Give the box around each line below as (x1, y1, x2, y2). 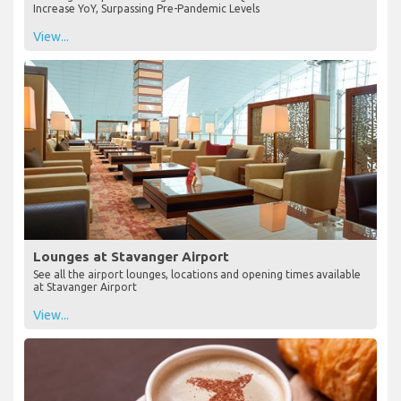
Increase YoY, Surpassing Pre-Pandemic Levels (33, 2, 260, 14)
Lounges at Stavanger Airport (33, 248, 229, 264)
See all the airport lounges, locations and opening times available (33, 268, 361, 280)
